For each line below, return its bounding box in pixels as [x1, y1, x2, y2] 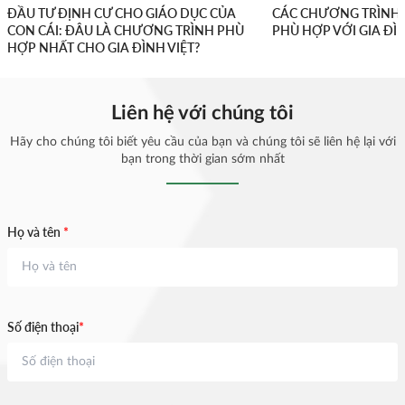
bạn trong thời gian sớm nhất [120, 153, 285, 166]
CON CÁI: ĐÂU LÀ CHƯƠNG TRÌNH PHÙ [7, 23, 244, 39]
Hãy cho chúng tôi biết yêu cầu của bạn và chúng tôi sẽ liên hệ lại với [9, 136, 396, 149]
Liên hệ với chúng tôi [111, 103, 294, 124]
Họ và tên [7, 224, 63, 240]
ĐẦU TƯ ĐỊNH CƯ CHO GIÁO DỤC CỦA [7, 5, 236, 22]
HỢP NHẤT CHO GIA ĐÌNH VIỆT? [7, 40, 200, 56]
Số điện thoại [7, 319, 79, 335]
